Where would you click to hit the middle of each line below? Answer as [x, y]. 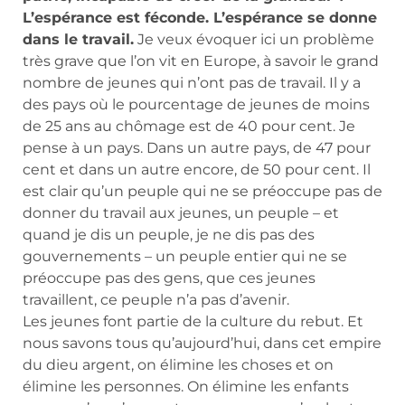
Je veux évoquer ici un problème [254, 40]
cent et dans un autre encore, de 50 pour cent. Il [197, 170]
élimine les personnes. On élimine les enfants [186, 387]
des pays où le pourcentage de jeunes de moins [196, 105]
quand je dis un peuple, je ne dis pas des [169, 235]
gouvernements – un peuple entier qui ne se [185, 257]
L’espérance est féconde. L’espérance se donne [200, 18]
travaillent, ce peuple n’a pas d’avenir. [156, 300]
